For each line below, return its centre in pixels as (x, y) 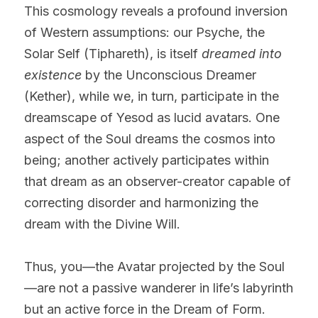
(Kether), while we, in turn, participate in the (152, 96)
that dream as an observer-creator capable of (158, 181)
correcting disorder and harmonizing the (141, 202)
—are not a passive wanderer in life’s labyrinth (159, 287)
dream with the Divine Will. (102, 224)
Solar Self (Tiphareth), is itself (113, 53)
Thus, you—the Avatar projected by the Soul (154, 266)
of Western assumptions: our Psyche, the (144, 32)
